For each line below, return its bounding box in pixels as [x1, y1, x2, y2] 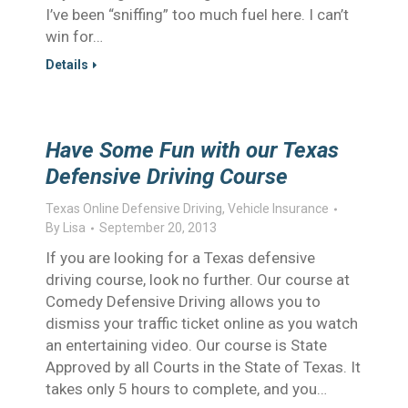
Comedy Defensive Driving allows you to [46, 292, 321, 311]
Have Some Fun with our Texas [46, 138, 339, 163]
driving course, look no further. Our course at [46, 270, 350, 289]
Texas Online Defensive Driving [46, 201, 222, 216]
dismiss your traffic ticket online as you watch [46, 314, 358, 332]
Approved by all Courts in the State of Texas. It [46, 358, 361, 376]
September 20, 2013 [99, 220, 217, 235]
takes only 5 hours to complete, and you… [46, 380, 327, 398]
